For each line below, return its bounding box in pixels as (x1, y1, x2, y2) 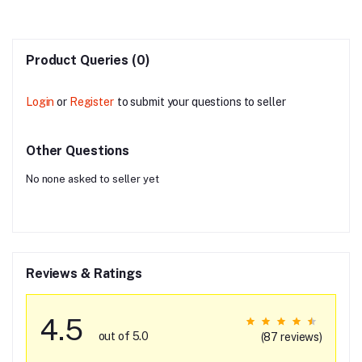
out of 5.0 (98, 329, 149, 343)
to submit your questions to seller (116, 95, 286, 108)
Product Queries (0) (26, 52, 150, 68)
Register (69, 95, 114, 108)
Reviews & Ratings (26, 265, 142, 281)
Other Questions (26, 142, 130, 158)
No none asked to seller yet (26, 172, 159, 185)
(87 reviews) (260, 330, 322, 343)
